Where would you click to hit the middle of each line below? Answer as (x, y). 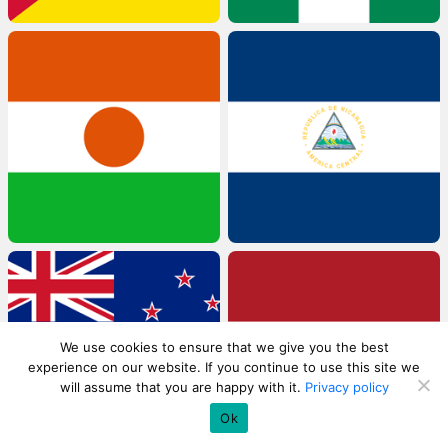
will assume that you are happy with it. (182, 387)
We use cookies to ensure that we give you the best (224, 347)
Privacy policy (346, 387)
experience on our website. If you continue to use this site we (224, 367)
